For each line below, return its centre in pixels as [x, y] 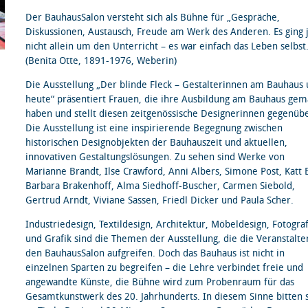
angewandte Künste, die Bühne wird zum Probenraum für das [160, 282]
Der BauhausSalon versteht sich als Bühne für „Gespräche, [153, 18]
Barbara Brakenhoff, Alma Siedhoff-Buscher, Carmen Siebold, [160, 186]
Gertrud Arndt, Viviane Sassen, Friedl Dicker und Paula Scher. [159, 200]
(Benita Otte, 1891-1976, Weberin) [101, 61]
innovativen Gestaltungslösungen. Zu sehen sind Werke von [155, 157]
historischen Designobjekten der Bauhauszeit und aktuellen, [156, 143]
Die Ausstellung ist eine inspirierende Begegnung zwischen [154, 128]
